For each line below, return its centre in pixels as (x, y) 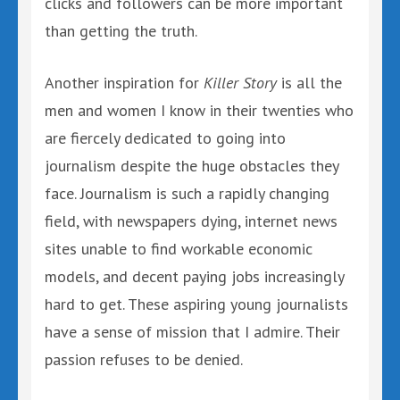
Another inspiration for (124, 83)
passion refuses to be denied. (144, 359)
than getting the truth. (121, 31)
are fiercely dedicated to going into (165, 138)
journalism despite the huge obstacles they (192, 166)
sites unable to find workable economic (179, 249)
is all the (309, 83)
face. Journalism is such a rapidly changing (187, 193)
